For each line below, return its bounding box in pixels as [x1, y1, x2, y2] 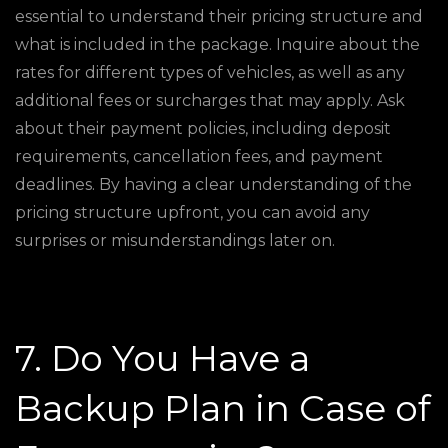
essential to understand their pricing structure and [15, 7, 423, 26]
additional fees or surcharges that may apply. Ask [15, 91, 405, 110]
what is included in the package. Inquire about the [15, 35, 420, 54]
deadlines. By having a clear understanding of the [15, 175, 412, 194]
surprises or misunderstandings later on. [15, 231, 335, 250]
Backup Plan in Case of [15, 386, 431, 430]
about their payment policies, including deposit [15, 119, 391, 138]
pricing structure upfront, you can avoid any [15, 203, 370, 222]
